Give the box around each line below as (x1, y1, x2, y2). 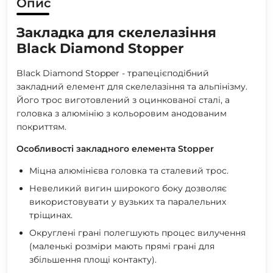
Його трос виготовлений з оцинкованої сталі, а (16, 94, 230, 105)
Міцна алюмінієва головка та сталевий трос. (29, 165, 229, 176)
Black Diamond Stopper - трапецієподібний (16, 67, 209, 79)
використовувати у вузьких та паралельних (29, 196, 226, 207)
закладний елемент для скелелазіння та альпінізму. (16, 80, 247, 92)
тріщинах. (29, 209, 73, 221)
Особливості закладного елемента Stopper (16, 143, 214, 154)
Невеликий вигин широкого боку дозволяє (29, 182, 227, 194)
